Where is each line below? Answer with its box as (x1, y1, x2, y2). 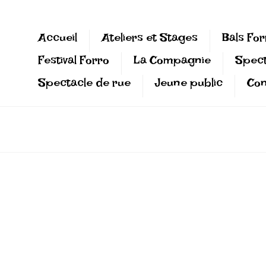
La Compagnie (133, 53, 211, 73)
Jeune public (154, 76, 223, 96)
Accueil (37, 31, 77, 50)
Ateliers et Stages (101, 31, 198, 50)
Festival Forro (37, 53, 109, 73)
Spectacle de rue (37, 76, 131, 96)
